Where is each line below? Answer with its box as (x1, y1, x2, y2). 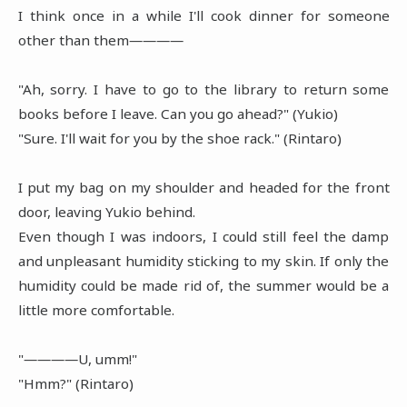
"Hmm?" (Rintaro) (17, 373, 134, 392)
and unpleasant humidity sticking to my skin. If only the (17, 251, 390, 270)
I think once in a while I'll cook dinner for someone (17, 5, 390, 25)
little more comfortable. (17, 300, 174, 319)
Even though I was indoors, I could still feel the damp (17, 226, 390, 245)
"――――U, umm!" (17, 349, 137, 368)
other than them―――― (17, 30, 184, 49)
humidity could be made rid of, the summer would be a (17, 275, 390, 294)
